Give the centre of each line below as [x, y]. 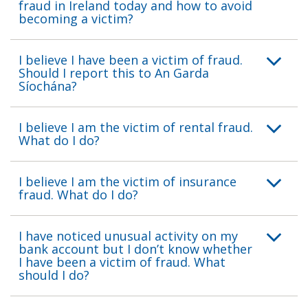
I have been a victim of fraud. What [122, 262]
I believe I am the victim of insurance [128, 181]
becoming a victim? [76, 18]
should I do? [54, 275]
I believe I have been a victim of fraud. [131, 59]
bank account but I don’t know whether [135, 249]
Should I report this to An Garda [114, 73]
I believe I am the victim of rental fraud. [136, 127]
